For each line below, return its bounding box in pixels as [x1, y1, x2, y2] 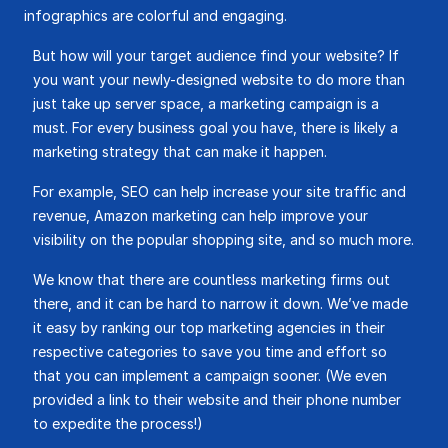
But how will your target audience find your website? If [33, 47, 399, 64]
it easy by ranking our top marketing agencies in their [33, 319, 385, 336]
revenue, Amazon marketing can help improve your [33, 207, 368, 224]
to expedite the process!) [33, 415, 203, 432]
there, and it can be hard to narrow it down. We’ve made [33, 295, 408, 312]
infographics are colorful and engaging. [24, 7, 287, 24]
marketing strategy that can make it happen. [33, 143, 327, 160]
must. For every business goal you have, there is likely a [33, 119, 398, 136]
